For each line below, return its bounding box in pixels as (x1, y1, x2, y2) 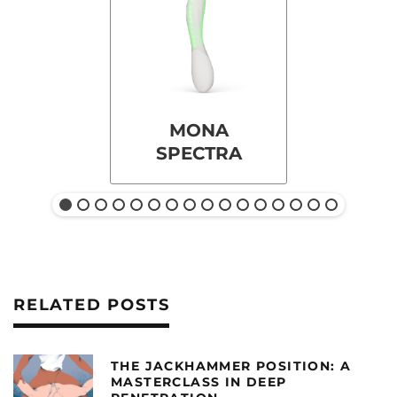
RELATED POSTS (13, 295, 170, 315)
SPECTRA (155, 143, 242, 164)
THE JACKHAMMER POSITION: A (111, 357, 352, 374)
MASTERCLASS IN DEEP (111, 373, 287, 390)
